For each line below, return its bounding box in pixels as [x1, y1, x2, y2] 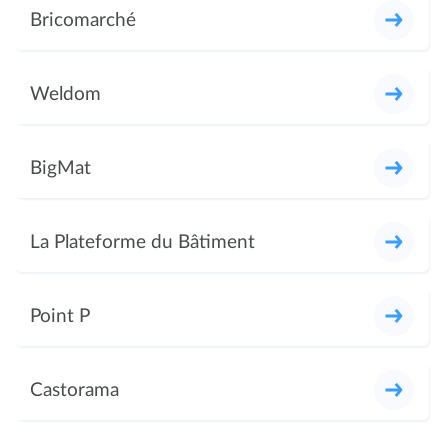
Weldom [30, 84, 101, 104]
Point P [30, 306, 90, 326]
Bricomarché [30, 10, 136, 30]
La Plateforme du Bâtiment [30, 232, 255, 252]
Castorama [30, 380, 119, 400]
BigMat [30, 158, 91, 178]
